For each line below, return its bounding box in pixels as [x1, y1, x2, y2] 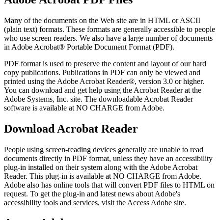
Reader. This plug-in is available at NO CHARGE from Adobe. [4, 171, 201, 180]
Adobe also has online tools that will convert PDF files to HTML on [4, 180, 215, 189]
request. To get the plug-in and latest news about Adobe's [4, 189, 180, 198]
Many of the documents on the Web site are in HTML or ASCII [4, 16, 200, 25]
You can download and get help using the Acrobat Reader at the [4, 85, 201, 94]
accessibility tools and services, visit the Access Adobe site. [4, 198, 186, 207]
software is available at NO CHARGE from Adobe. [4, 103, 165, 112]
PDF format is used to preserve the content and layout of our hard [4, 59, 206, 68]
